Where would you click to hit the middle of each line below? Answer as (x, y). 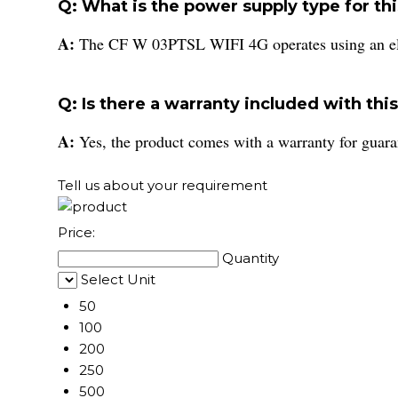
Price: (76, 232)
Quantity (251, 258)
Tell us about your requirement (163, 185)
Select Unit (118, 279)
